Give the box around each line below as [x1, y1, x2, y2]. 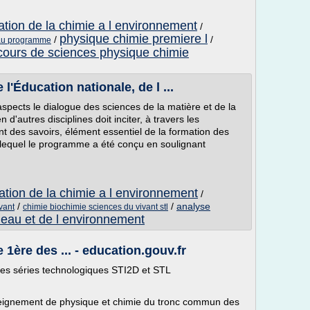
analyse [176, 201, 210, 212]
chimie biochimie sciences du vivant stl [23, 202, 168, 212]
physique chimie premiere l [60, 32, 208, 46]
